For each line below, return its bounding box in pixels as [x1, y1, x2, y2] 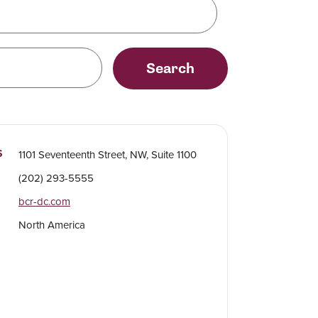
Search [146, 60, 194, 77]
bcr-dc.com [18, 194, 70, 209]
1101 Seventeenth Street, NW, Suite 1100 [18, 147, 197, 163]
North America [18, 217, 85, 233]
